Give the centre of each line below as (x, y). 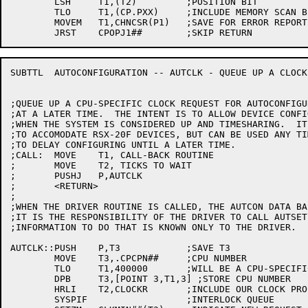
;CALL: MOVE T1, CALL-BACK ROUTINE (27, 155)
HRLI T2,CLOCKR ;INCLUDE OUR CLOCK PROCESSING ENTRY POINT (32, 289)
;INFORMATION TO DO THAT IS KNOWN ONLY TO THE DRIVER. (153, 227)
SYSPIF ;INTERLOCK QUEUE (32, 299)
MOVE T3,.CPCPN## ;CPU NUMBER (32, 258)
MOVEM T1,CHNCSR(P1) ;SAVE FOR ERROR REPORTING (32, 22)
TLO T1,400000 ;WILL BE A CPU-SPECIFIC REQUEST (32, 268)
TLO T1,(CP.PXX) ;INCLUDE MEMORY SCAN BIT (32, 12)
